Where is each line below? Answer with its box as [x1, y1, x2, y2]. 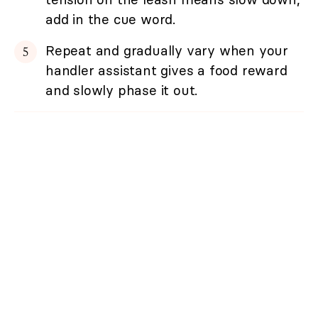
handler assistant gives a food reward [45, 61, 287, 79]
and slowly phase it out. [45, 81, 198, 99]
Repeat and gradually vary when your [45, 41, 288, 59]
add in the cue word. [45, 10, 176, 28]
